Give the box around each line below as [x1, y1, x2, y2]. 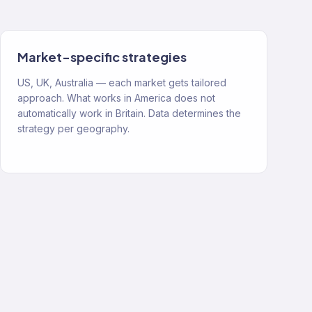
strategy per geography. [17, 123, 130, 134]
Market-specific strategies [17, 49, 187, 65]
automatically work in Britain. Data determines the [17, 107, 241, 119]
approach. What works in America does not [17, 92, 215, 104]
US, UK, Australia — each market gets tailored [17, 77, 226, 88]
